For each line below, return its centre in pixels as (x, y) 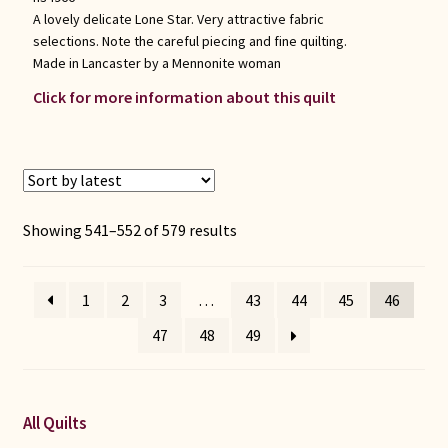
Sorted (258, 230)
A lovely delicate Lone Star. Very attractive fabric (178, 18)
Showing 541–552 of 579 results (129, 231)
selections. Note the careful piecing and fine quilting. (189, 40)
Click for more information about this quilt (184, 96)
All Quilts (54, 423)
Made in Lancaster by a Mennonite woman (156, 62)
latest (256, 280)
